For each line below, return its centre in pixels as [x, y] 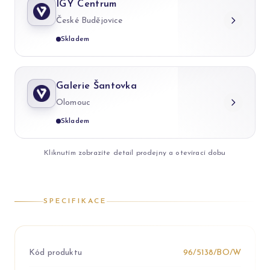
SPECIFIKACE [75, 202]
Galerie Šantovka [97, 86]
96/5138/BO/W [212, 253]
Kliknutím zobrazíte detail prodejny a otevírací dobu [135, 153]
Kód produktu [55, 253]
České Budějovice [89, 21]
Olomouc [74, 103]
